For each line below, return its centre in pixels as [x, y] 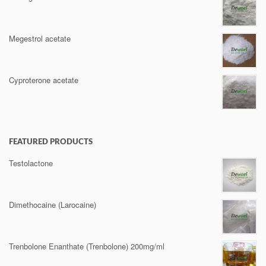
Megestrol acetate [40, 38]
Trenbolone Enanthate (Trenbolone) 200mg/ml [87, 246]
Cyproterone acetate [44, 80]
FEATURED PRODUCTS [51, 142]
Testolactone [31, 163]
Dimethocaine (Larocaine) [53, 205]
